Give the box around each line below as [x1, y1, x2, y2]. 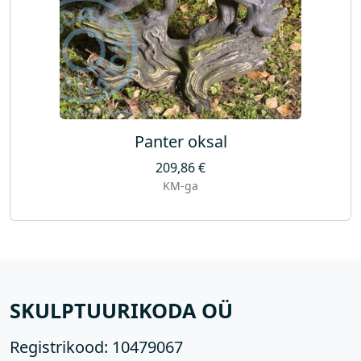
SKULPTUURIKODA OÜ [10, 297, 233, 325]
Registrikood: [10, 336, 108, 359]
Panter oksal [134, 130, 227, 152]
